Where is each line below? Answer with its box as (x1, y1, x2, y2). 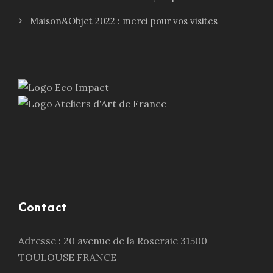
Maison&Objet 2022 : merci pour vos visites (30, 15, 218, 27)
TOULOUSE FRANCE (18, 251, 116, 264)
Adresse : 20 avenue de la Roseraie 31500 (18, 235, 207, 247)
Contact (18, 202, 67, 215)
